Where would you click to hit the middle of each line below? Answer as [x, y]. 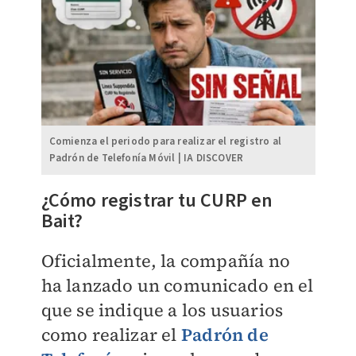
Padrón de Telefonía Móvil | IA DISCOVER [146, 158]
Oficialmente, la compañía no [166, 260]
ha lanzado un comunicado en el [177, 285]
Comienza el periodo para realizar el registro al [165, 141]
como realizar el [111, 334]
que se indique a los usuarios [162, 310]
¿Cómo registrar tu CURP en [157, 200]
